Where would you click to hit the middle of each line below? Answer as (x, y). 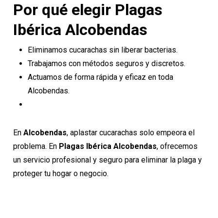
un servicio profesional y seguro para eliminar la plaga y (107, 160)
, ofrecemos (177, 146)
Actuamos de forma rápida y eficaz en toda (100, 77)
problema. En (36, 146)
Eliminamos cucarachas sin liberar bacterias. (102, 50)
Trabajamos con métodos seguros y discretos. (106, 64)
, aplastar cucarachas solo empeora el (130, 133)
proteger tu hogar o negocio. (61, 173)
